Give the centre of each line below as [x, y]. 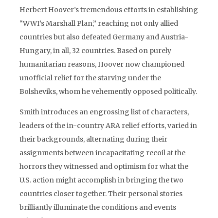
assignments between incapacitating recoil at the [102, 153]
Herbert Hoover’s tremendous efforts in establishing [109, 10]
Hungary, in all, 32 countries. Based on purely [95, 51]
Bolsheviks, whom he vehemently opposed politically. [108, 91]
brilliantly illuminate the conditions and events [98, 207]
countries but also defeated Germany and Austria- [104, 37]
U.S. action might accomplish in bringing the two [101, 180]
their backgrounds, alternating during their [93, 139]
